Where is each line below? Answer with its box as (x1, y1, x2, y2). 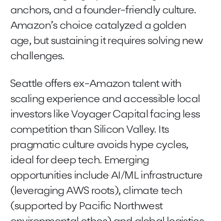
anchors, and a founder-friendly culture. (10, 5, 196, 16)
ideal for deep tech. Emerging (10, 155, 149, 166)
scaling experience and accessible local (10, 94, 200, 105)
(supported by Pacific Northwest (10, 201, 163, 212)
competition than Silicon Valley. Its (10, 124, 169, 135)
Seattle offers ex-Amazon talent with (10, 78, 182, 89)
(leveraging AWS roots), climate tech (10, 185, 183, 196)
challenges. (10, 51, 65, 62)
